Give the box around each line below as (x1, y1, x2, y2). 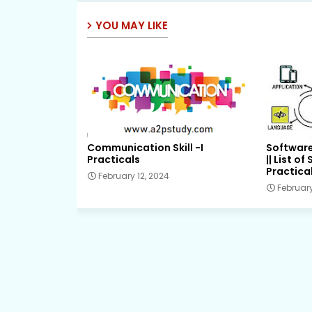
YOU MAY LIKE (95, 17, 168, 33)
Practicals (86, 153, 140, 167)
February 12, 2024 (97, 170, 169, 182)
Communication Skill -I (86, 141, 203, 155)
